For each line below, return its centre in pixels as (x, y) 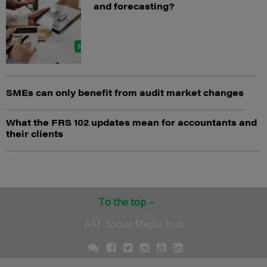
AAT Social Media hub (133, 223)
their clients (35, 133)
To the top (123, 202)
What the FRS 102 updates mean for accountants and (131, 122)
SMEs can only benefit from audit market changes (125, 92)
